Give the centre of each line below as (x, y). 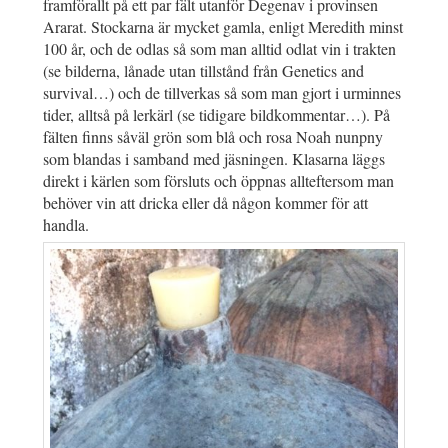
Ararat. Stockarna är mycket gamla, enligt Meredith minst (223, 27)
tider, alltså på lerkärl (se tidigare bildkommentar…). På (216, 115)
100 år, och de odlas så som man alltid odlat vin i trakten (219, 49)
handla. (66, 225)
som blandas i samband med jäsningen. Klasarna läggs (214, 159)
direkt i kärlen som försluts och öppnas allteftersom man (218, 181)
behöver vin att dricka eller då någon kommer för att (205, 203)
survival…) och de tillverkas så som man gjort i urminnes (222, 93)
